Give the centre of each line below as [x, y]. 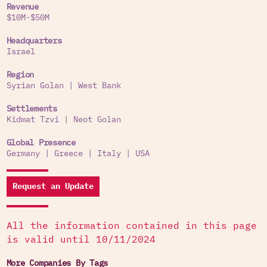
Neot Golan [97, 120]
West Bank [99, 86]
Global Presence [41, 143]
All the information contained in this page [131, 226]
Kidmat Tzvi [32, 120]
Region [20, 75]
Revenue [22, 7]
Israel [21, 52]
